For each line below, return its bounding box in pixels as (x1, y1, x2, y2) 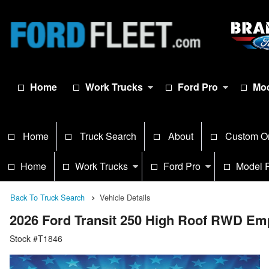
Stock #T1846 (10, 232, 62, 245)
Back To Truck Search (10, 192, 85, 203)
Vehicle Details (100, 192, 150, 203)
